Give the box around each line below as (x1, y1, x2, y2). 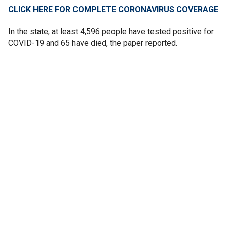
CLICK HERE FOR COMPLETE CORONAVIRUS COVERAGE (8, 4, 218, 14)
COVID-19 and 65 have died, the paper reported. (8, 37, 177, 48)
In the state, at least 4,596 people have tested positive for (8, 26, 214, 36)
